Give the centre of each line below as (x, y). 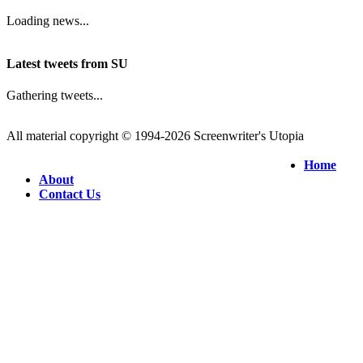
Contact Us (70, 194)
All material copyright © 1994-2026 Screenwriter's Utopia (155, 136)
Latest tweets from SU (67, 63)
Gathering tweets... (55, 96)
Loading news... (48, 20)
